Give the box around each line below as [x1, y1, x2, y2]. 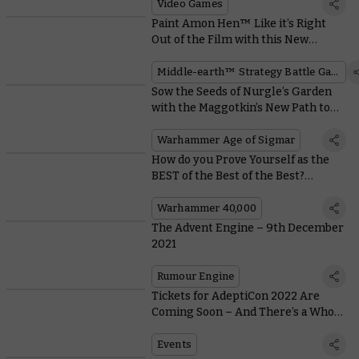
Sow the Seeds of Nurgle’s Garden [151, 84, 332, 99]
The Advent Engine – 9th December [151, 220, 344, 235]
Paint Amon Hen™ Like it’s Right [151, 16, 326, 30]
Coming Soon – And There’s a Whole [151, 305, 345, 319]
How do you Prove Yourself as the [151, 152, 329, 167]
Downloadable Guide [151, 48, 261, 63]
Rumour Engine [156, 269, 235, 282]
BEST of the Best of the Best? [151, 168, 305, 183]
